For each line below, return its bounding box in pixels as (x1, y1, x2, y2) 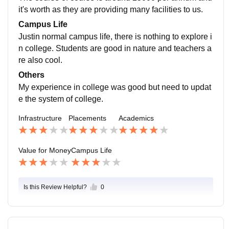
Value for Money (18, 146, 71, 154)
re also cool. (18, 55, 62, 64)
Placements (68, 113, 106, 122)
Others (18, 70, 44, 79)
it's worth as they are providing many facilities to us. (18, 5, 203, 14)
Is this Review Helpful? (24, 183, 87, 191)
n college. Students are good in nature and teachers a (18, 43, 212, 53)
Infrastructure (18, 113, 62, 122)
